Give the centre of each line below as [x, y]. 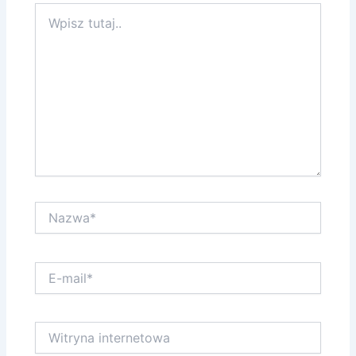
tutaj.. [49, 26]
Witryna [55, 329]
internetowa [66, 345]
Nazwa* [56, 209]
